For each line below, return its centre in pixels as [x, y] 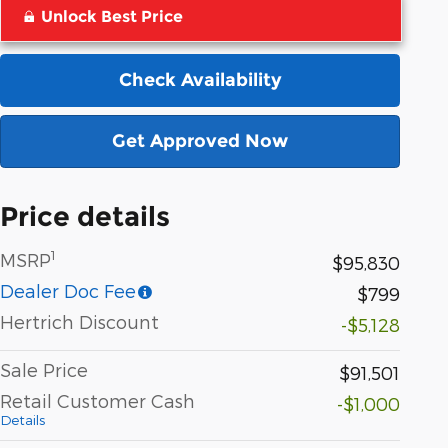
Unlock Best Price [112, 16]
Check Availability [200, 79]
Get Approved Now [200, 141]
